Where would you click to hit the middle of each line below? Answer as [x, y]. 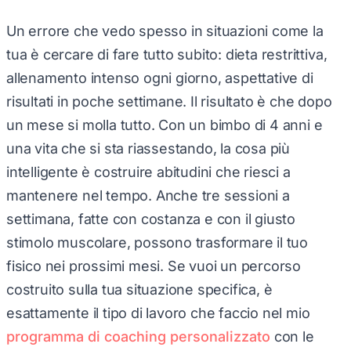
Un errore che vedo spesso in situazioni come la [165, 25]
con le [292, 331]
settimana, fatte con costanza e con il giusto [151, 213]
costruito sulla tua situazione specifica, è [139, 284]
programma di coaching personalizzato [138, 331]
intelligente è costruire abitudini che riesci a [148, 166]
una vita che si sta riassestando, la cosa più [148, 143]
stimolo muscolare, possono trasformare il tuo [157, 237]
